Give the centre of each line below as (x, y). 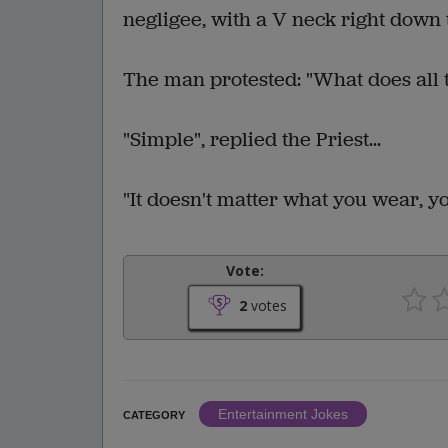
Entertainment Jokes (283, 414)
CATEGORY (154, 415)
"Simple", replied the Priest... (252, 140)
